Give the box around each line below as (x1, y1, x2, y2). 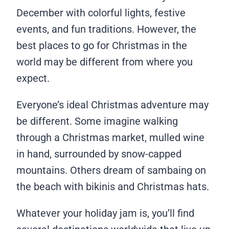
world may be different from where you (16, 56, 193, 68)
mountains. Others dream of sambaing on (16, 164, 206, 177)
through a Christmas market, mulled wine (16, 131, 204, 144)
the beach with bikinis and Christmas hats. (16, 180, 212, 193)
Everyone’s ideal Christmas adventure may (16, 99, 209, 111)
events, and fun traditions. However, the (16, 23, 196, 36)
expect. (16, 72, 52, 85)
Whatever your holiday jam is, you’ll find (16, 207, 194, 220)
